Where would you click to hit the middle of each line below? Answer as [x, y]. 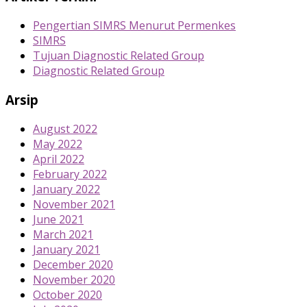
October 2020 [67, 294]
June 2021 [58, 219]
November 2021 [74, 204]
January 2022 [66, 189]
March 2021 [63, 234]
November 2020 [74, 279]
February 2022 [70, 174]
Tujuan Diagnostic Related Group [119, 56]
